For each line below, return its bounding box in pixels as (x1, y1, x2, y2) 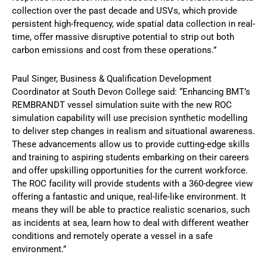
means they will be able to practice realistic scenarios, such (12, 204, 250, 215)
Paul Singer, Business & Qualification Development (12, 73, 212, 84)
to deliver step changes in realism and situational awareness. (12, 125, 255, 136)
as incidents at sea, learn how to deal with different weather (12, 217, 249, 228)
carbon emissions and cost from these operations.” (12, 44, 216, 55)
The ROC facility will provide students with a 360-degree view (12, 178, 253, 189)
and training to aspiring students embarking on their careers (12, 151, 249, 163)
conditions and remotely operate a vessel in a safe (12, 230, 213, 241)
